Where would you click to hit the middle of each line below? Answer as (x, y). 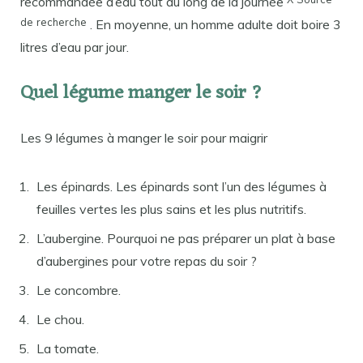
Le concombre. (79, 290)
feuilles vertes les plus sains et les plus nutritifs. (171, 209)
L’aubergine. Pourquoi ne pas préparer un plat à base (186, 239)
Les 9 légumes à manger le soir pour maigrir (144, 138)
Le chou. (60, 320)
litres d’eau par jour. (75, 47)
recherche (62, 21)
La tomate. (68, 349)
